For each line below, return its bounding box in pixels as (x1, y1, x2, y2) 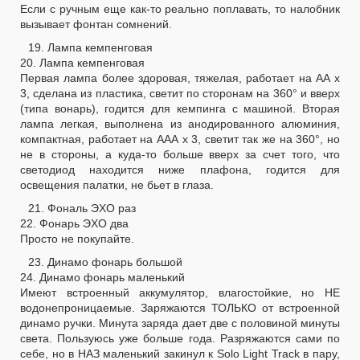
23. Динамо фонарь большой (28, 255, 182, 268)
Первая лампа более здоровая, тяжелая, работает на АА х (20, 71, 340, 84)
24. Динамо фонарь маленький (20, 270, 185, 284)
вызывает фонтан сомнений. (20, 17, 172, 31)
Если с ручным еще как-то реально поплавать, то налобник (20, 2, 340, 15)
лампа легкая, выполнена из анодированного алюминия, (20, 117, 340, 130)
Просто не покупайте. (20, 231, 134, 245)
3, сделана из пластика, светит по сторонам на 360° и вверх (20, 86, 340, 100)
